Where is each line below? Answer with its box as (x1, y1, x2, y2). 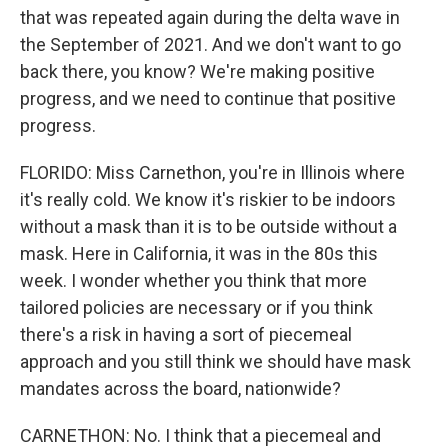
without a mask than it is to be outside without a (20, 216, 397, 237)
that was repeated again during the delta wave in (20, 7, 400, 28)
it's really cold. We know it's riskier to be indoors (20, 189, 396, 210)
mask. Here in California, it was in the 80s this (20, 243, 378, 264)
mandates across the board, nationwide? (20, 378, 341, 399)
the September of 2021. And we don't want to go (20, 34, 401, 55)
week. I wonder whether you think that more (20, 270, 367, 291)
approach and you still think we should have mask (20, 351, 411, 372)
